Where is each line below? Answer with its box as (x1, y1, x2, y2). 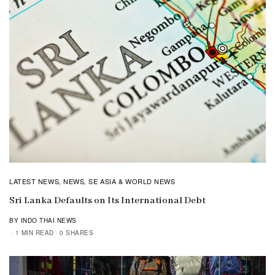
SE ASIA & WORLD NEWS (88, 176, 176, 186)
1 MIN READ (15, 228, 54, 237)
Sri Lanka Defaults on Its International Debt (9, 194, 206, 207)
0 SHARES (60, 228, 93, 237)
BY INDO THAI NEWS (9, 215, 77, 225)
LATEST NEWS (9, 176, 60, 186)
